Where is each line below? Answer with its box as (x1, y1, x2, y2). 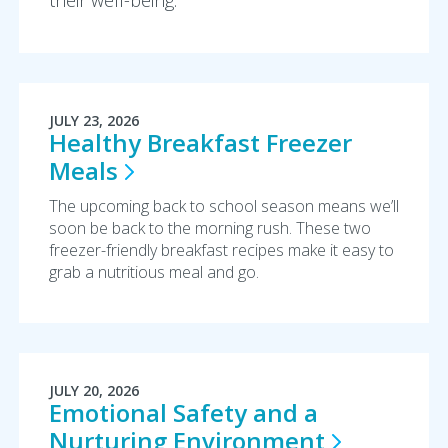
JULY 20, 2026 (48, 381, 139, 400)
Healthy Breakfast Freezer (48, 126, 352, 159)
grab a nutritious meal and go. (48, 261, 259, 283)
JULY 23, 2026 (48, 111, 139, 130)
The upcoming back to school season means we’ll (48, 195, 399, 217)
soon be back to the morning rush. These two (48, 217, 371, 239)
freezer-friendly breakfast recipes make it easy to (48, 239, 394, 261)
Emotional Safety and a (48, 396, 318, 429)
